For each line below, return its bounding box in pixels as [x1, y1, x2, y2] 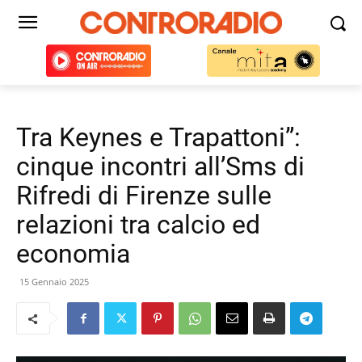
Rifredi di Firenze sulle [16, 180, 271, 211]
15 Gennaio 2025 [19, 276, 89, 288]
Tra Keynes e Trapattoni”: [16, 122, 301, 153]
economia [16, 238, 130, 269]
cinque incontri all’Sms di [16, 151, 305, 182]
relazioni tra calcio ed [16, 209, 260, 240]
